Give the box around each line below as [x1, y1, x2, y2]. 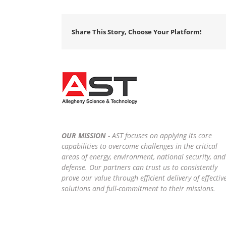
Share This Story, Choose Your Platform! [72, 27, 202, 36]
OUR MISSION [62, 131, 106, 141]
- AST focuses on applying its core [106, 131, 212, 141]
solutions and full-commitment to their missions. [62, 184, 215, 194]
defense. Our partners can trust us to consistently [62, 162, 217, 173]
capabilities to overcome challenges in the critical [62, 141, 217, 151]
